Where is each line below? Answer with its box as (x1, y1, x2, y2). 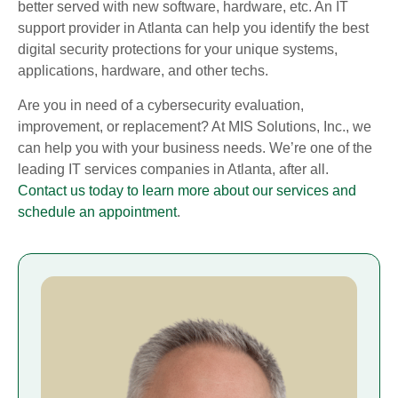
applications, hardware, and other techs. (18, 63, 268, 79)
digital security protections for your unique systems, (18, 42, 338, 58)
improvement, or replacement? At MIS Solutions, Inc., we (18, 118, 371, 134)
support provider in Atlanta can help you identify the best (18, 20, 369, 36)
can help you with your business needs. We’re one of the (18, 139, 372, 155)
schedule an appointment (18, 203, 177, 219)
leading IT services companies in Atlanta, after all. (18, 161, 329, 177)
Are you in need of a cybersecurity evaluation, (18, 97, 304, 113)
